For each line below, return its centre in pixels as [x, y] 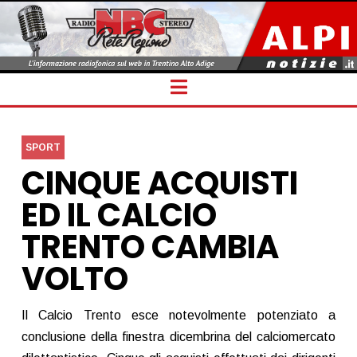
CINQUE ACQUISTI [159, 183]
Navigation [232, 85]
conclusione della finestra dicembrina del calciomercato [178, 336]
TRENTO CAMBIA [150, 247]
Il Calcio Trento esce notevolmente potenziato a [178, 315]
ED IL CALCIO [119, 215]
